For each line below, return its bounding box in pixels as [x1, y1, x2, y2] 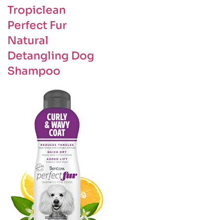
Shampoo [7, 64, 60, 78]
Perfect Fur [7, 19, 67, 32]
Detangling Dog [7, 49, 94, 63]
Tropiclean [7, 3, 66, 17]
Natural [7, 34, 49, 48]
